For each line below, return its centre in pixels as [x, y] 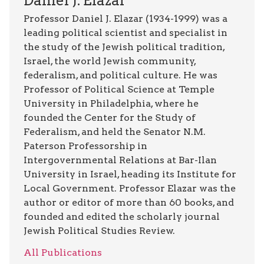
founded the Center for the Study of [110, 118]
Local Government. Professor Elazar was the [130, 189]
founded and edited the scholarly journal [122, 217]
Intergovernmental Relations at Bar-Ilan [120, 160]
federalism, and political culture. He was [121, 75]
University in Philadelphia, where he [111, 104]
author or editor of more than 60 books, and [129, 203]
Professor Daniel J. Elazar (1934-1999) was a [126, 19]
